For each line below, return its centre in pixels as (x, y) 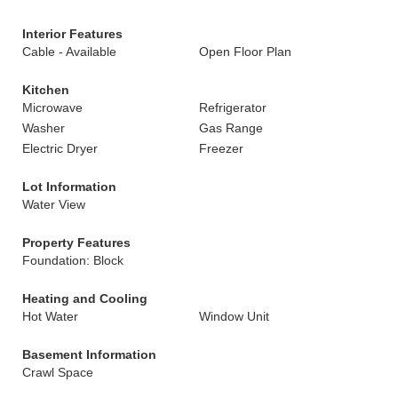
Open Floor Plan (245, 52)
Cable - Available (69, 52)
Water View (54, 204)
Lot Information (69, 187)
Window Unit (234, 316)
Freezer (221, 148)
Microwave (52, 107)
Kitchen (46, 90)
